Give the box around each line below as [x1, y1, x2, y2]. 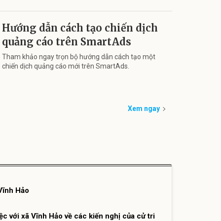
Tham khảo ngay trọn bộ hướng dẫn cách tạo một [2, 52, 155, 61]
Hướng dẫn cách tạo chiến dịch [2, 21, 158, 34]
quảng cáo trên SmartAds [2, 35, 131, 48]
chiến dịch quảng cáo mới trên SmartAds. [2, 62, 129, 70]
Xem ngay [128, 105, 160, 113]
